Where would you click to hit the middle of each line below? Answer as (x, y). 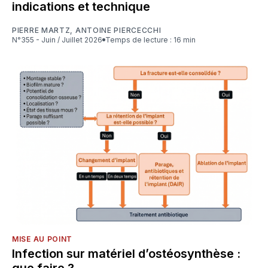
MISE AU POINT (42, 239)
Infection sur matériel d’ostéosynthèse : (126, 253)
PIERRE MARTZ (41, 30)
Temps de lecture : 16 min (153, 39)
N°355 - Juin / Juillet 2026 (60, 39)
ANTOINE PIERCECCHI (118, 30)
